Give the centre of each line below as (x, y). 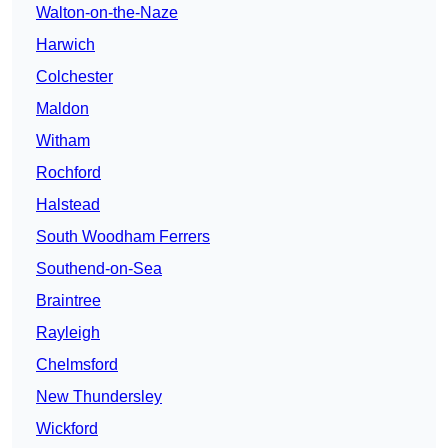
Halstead (68, 205)
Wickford (67, 429)
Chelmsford (77, 365)
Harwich (65, 45)
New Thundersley (99, 397)
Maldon (62, 109)
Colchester (74, 77)
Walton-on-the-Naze (107, 13)
